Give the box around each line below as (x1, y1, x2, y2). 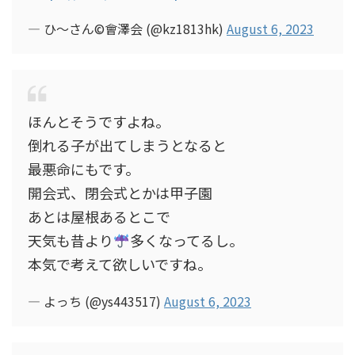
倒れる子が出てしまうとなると (28, 135, 227, 155)
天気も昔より (28, 230, 113, 250)
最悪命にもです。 (28, 158, 139, 179)
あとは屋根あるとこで (28, 206, 170, 227)
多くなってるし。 (129, 230, 243, 250)
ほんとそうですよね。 (28, 111, 170, 132)
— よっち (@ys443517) (28, 292, 164, 311)
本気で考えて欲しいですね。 (28, 254, 212, 274)
